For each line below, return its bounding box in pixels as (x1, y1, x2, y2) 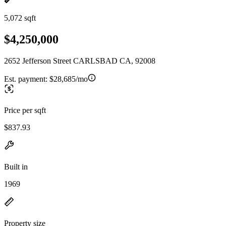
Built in (4, 162, 28, 171)
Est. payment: (4, 74, 49, 83)
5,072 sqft (4, 14, 36, 22)
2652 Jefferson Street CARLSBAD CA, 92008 (4, 56, 155, 65)
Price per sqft (4, 105, 46, 115)
